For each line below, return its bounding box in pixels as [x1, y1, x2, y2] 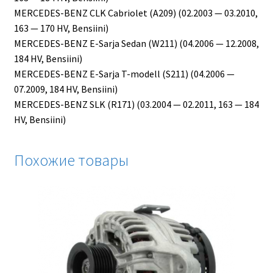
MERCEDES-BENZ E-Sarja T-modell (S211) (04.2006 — [13, 68, 235, 80]
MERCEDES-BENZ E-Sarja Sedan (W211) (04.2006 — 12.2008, [13, 37, 259, 50]
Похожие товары [13, 151, 129, 171]
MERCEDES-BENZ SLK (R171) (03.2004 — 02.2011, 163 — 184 [13, 98, 259, 111]
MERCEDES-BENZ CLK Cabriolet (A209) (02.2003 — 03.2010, [13, 7, 258, 19]
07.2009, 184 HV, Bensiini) [13, 83, 118, 96]
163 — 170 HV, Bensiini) [13, 22, 108, 35]
